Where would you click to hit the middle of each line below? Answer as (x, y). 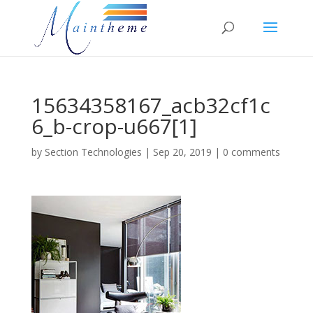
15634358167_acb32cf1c (151, 105)
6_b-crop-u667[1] (114, 126)
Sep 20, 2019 (182, 152)
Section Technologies (93, 152)
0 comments (251, 152)
